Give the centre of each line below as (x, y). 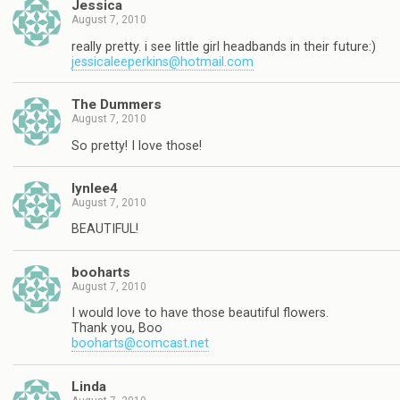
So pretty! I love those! (137, 146)
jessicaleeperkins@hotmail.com (162, 62)
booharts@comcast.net (140, 344)
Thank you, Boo (117, 329)
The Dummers (117, 105)
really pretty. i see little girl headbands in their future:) (224, 46)
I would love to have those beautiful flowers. (200, 313)
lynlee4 (95, 189)
